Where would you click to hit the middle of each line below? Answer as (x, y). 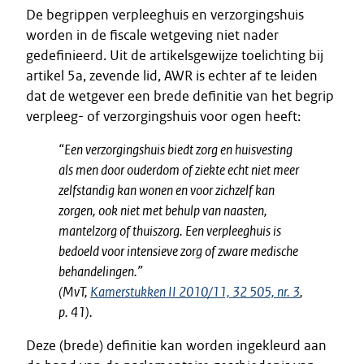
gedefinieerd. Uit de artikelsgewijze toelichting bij (175, 55)
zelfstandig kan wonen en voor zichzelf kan (167, 190)
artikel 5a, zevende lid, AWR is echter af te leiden (172, 76)
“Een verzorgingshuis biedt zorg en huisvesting (175, 149)
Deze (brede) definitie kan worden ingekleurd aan (176, 345)
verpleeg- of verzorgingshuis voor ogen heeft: (163, 116)
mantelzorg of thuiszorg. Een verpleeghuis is (170, 231)
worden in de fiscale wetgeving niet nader (152, 35)
